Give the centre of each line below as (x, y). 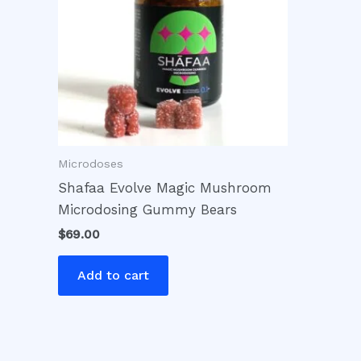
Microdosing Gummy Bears (147, 209)
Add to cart (113, 276)
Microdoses (91, 164)
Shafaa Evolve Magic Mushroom (165, 187)
